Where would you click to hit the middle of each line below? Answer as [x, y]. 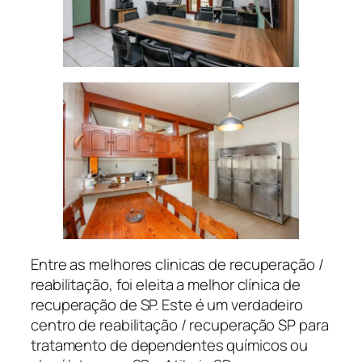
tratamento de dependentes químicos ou [170, 345]
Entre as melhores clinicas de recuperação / [177, 264]
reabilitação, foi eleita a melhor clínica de [166, 284]
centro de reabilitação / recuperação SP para [180, 324]
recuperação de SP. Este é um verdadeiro [167, 304]
